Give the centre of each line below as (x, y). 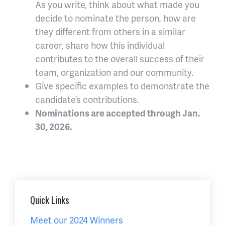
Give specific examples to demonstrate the (122, 86)
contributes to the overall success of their (120, 59)
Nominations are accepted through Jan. (118, 113)
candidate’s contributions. (87, 99)
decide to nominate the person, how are (116, 18)
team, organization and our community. (114, 72)
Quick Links (49, 200)
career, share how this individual (100, 45)
